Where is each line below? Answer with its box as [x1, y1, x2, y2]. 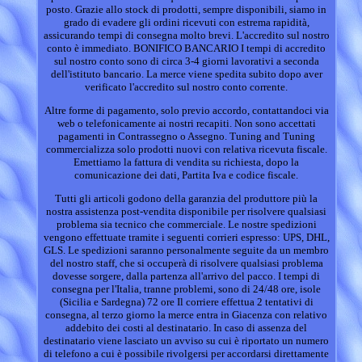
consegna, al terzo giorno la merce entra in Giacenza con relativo [45, 309, 328, 322]
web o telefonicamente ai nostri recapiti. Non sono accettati [57, 117, 316, 130]
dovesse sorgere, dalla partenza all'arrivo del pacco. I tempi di [53, 270, 321, 283]
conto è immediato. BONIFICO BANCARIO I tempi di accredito [47, 42, 326, 55]
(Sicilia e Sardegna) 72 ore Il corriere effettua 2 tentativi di [59, 296, 314, 309]
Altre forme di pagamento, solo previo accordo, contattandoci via [44, 104, 329, 117]
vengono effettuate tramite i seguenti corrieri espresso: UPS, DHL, [43, 231, 330, 244]
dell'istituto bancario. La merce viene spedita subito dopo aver [50, 68, 322, 81]
